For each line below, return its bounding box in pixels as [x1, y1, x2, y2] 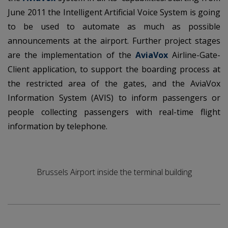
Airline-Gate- [172, 49, 221, 61]
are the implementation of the [8, 49, 135, 61]
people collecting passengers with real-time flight [8, 106, 220, 118]
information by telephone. [8, 121, 109, 132]
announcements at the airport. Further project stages [8, 35, 220, 46]
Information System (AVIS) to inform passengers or [8, 92, 220, 103]
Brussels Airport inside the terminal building [36, 166, 192, 178]
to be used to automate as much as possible [8, 21, 220, 32]
